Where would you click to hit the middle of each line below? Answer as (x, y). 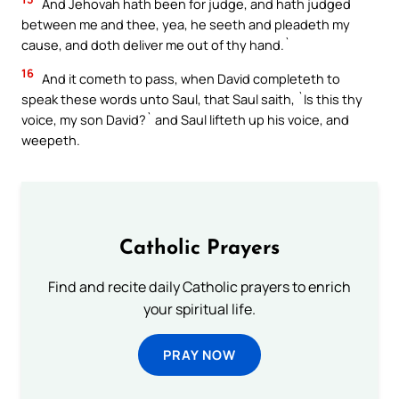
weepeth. (51, 139)
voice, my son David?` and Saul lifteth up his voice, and (185, 119)
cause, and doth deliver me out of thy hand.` (156, 45)
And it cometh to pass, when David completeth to (190, 78)
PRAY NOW (199, 354)
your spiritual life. (199, 309)
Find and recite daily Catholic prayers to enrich (199, 286)
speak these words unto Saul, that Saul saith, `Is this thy (192, 98)
